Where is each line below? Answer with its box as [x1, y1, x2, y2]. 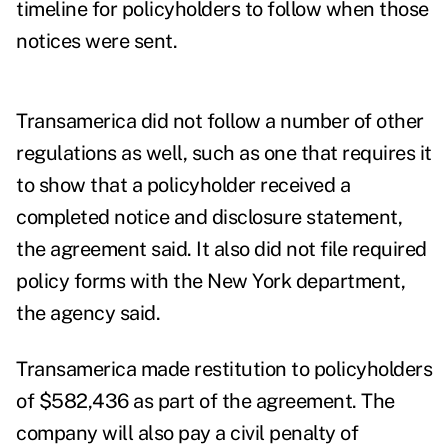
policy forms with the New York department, [16, 269, 405, 294]
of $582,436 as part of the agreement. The [16, 389, 395, 414]
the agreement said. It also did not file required [16, 237, 427, 262]
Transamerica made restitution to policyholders [16, 357, 432, 382]
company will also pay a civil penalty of [16, 421, 358, 446]
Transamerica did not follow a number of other [16, 109, 424, 134]
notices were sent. [16, 29, 177, 54]
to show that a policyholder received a [16, 173, 350, 198]
